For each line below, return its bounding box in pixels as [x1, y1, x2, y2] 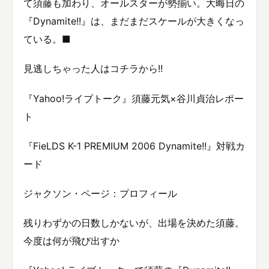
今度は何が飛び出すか [23, 235, 119, 247]
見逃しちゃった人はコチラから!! [23, 62, 163, 75]
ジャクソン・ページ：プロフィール [23, 187, 177, 200]
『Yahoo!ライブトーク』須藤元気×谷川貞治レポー [23, 92, 244, 104]
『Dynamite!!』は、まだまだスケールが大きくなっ [23, 15, 244, 28]
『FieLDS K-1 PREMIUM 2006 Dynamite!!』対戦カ [23, 139, 245, 152]
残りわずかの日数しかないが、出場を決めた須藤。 [23, 217, 244, 229]
